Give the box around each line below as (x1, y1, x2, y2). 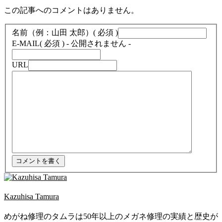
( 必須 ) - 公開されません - (40, 39, 131, 48)
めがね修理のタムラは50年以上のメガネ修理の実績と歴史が (4, 212, 218, 221)
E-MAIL (12, 39, 40, 48)
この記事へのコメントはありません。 (4, 6, 139, 15)
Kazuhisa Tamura (4, 192, 59, 201)
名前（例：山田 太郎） (12, 28, 93, 37)
